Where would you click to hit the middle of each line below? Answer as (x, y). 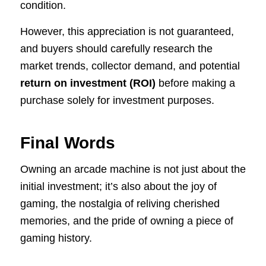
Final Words (67, 142)
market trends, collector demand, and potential (130, 66)
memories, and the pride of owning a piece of (126, 221)
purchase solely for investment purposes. (117, 100)
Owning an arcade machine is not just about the (133, 170)
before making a (195, 83)
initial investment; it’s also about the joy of (118, 187)
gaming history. (56, 238)
